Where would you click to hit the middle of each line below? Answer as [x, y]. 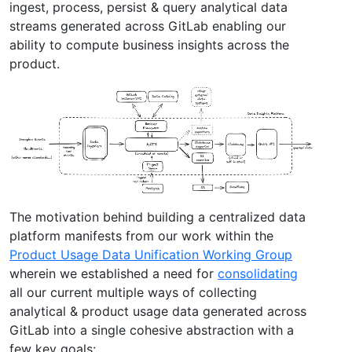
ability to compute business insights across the [149, 44]
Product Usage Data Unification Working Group [151, 254]
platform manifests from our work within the [141, 235]
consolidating [258, 273]
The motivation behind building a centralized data [158, 216]
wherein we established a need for [114, 273]
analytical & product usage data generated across [158, 311]
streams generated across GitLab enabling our [148, 26]
